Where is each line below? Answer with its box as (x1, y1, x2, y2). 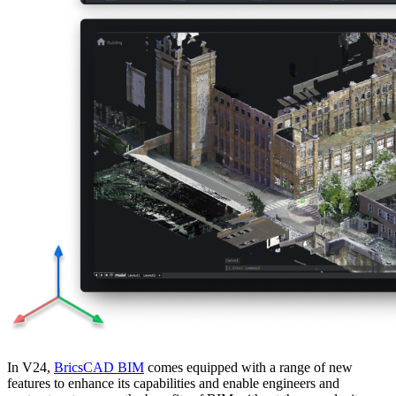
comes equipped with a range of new (144, 359, 353, 375)
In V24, (7, 359, 54, 375)
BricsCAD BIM (54, 359, 144, 375)
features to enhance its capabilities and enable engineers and (7, 375, 339, 391)
